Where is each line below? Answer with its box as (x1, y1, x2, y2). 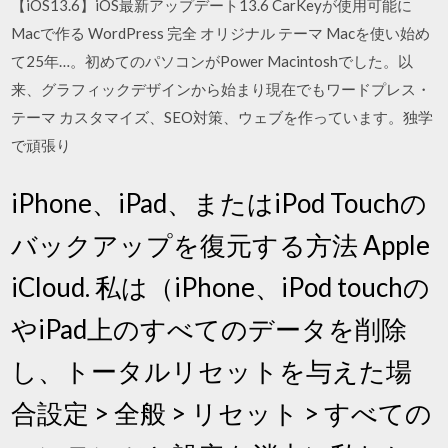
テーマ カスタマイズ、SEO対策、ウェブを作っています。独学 (11, 108, 434, 126)
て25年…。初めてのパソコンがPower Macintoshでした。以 (11, 52, 414, 70)
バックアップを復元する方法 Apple (11, 228, 431, 261)
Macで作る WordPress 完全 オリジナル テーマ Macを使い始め (11, 24, 431, 42)
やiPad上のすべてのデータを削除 (11, 312, 408, 345)
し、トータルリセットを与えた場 (11, 354, 413, 387)
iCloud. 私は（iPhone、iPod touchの (11, 270, 431, 303)
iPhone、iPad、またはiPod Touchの (11, 186, 428, 219)
